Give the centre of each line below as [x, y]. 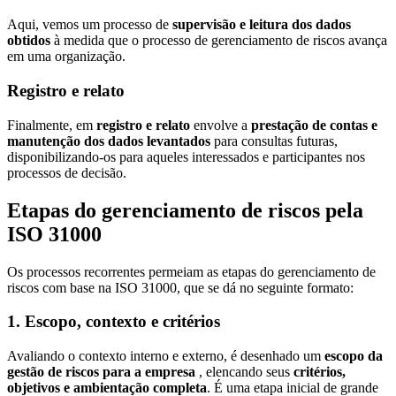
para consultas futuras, [274, 141]
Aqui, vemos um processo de [90, 25]
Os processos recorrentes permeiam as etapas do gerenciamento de [191, 271]
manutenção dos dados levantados [109, 141]
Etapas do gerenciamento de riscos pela [185, 210]
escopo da [354, 356]
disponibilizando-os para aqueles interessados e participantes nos [186, 156]
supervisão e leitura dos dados [262, 25]
